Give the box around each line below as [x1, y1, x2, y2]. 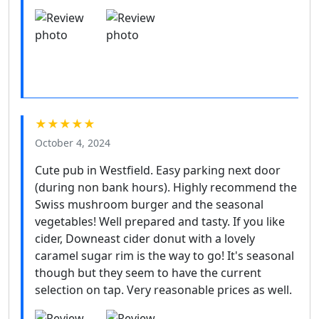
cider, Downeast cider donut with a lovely [35, 231, 255, 247]
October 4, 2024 [35, 136, 110, 150]
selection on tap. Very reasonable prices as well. [35, 282, 292, 298]
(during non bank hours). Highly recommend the [35, 179, 297, 196]
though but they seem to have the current [35, 265, 261, 281]
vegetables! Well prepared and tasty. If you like [35, 214, 285, 230]
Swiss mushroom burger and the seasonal [35, 197, 263, 213]
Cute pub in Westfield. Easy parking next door [35, 162, 281, 179]
